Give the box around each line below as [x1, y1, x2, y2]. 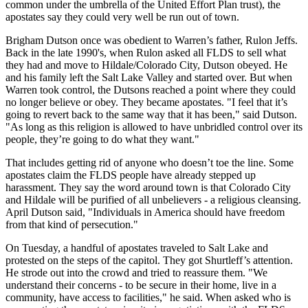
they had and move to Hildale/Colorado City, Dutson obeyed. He [5, 59, 287, 71]
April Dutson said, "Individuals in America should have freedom [5, 206, 285, 219]
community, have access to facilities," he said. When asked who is [5, 291, 291, 304]
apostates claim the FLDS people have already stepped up [5, 169, 256, 181]
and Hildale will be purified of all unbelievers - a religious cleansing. [5, 194, 301, 206]
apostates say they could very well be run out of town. [5, 11, 239, 23]
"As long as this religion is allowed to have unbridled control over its [5, 121, 302, 133]
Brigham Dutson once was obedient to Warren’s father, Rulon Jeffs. [5, 34, 298, 47]
